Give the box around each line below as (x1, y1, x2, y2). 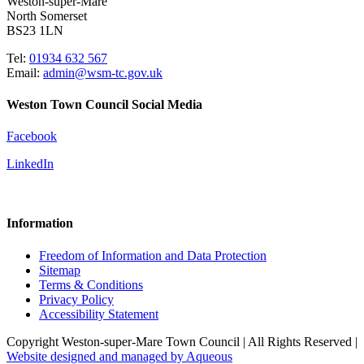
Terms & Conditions (39, 277, 143, 292)
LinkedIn (6, 157, 54, 171)
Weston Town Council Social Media (6, 97, 202, 111)
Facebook (6, 129, 57, 144)
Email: (6, 65, 43, 80)
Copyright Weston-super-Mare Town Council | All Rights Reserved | (6, 334, 357, 349)
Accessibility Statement (39, 306, 158, 321)
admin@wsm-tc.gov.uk (43, 65, 162, 80)
